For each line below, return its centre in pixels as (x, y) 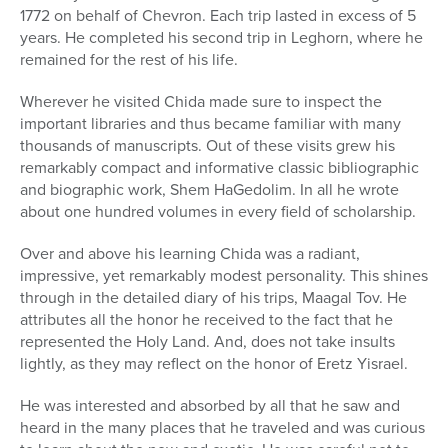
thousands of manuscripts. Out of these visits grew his (207, 146)
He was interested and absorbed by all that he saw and (210, 406)
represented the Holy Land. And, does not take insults (207, 342)
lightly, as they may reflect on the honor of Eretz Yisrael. (214, 364)
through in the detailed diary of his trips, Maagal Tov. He (213, 298)
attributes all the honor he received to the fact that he (206, 320)
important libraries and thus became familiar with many (210, 124)
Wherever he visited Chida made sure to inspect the (201, 102)
